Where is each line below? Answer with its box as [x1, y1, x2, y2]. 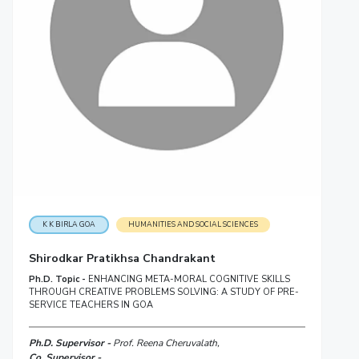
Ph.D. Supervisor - [28, 337, 113, 350]
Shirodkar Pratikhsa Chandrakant [28, 251, 216, 267]
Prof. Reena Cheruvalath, [112, 337, 220, 350]
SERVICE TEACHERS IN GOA [28, 299, 153, 312]
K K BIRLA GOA [42, 220, 95, 230]
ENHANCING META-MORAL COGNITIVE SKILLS [87, 273, 290, 286]
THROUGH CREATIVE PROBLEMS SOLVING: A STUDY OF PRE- [28, 286, 299, 299]
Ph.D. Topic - [28, 273, 88, 286]
